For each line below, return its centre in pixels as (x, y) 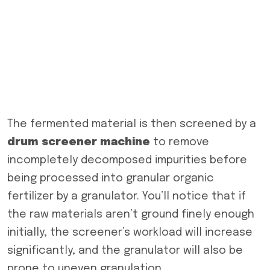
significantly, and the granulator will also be (125, 251)
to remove (180, 142)
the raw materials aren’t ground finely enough (131, 215)
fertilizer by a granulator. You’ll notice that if (127, 196)
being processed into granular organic (111, 178)
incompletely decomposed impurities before (127, 160)
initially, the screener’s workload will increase (130, 233)
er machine (117, 142)
